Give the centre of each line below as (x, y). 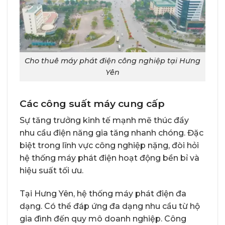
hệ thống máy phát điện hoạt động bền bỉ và (109, 158)
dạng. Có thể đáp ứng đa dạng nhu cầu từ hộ (110, 206)
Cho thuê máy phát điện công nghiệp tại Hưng (113, 61)
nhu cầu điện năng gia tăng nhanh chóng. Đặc (111, 133)
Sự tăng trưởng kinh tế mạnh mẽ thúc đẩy (104, 121)
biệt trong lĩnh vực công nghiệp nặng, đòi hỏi (109, 146)
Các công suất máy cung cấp (92, 103)
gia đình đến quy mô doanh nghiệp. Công (103, 219)
